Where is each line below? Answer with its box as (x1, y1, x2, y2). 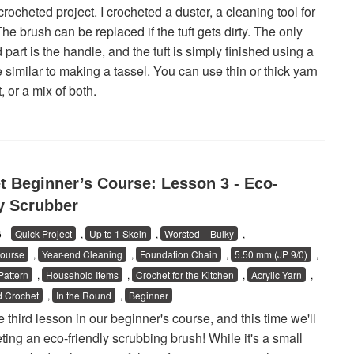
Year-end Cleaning (41, 247, 122, 261)
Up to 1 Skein (88, 227, 147, 240)
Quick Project (14, 227, 72, 240)
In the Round (55, 288, 111, 302)
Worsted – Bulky (164, 227, 234, 240)
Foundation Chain (139, 247, 217, 261)
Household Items (45, 268, 119, 281)
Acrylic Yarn (250, 268, 302, 281)
